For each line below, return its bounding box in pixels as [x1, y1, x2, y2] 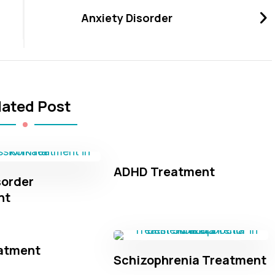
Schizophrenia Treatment [114, 251, 266, 268]
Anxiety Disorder [81, 10, 173, 26]
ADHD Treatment [114, 163, 215, 180]
